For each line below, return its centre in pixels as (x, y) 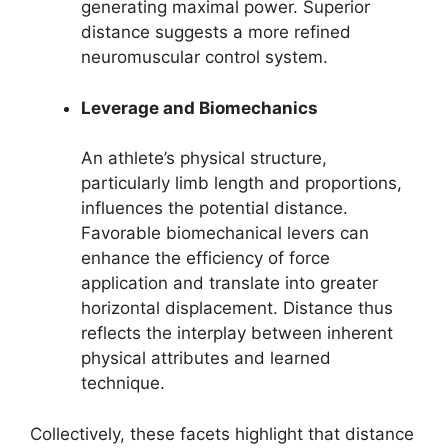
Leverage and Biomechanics (199, 107)
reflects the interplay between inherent (237, 333)
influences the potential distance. (214, 208)
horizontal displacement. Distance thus (237, 308)
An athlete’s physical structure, (204, 158)
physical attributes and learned (206, 358)
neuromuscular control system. (204, 57)
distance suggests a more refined (216, 32)
